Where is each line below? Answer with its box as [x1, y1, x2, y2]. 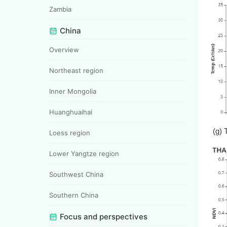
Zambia [49, 5, 71, 13]
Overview [49, 45, 79, 54]
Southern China [49, 191, 98, 199]
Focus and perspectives [60, 211, 147, 221]
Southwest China [49, 170, 103, 178]
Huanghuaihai [49, 107, 92, 116]
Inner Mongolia [49, 87, 96, 95]
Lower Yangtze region [49, 149, 119, 158]
